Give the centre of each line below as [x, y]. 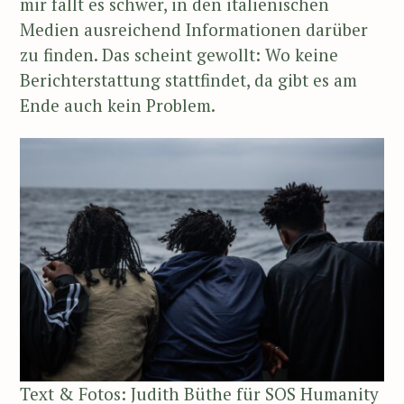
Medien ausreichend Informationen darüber [194, 29]
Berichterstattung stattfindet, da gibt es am [188, 79]
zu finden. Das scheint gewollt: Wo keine [179, 54]
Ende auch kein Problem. [118, 105]
